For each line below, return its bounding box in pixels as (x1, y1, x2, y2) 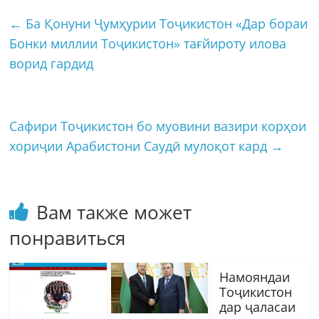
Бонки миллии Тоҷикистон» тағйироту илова (9, 34, 287, 52)
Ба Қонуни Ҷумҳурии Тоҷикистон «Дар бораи (22, 14, 308, 32)
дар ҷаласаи (219, 298, 296, 315)
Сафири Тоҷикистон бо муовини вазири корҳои (9, 117, 307, 135)
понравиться (9, 224, 126, 251)
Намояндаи (219, 268, 290, 286)
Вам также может (36, 199, 192, 225)
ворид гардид (9, 54, 94, 72)
